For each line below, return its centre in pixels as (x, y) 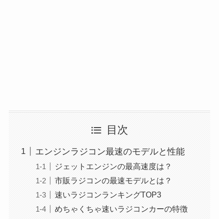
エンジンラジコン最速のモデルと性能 (110, 151)
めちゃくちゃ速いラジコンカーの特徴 (121, 208)
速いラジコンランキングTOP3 (108, 194)
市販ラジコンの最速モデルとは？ (113, 180)
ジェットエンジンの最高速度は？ (113, 166)
